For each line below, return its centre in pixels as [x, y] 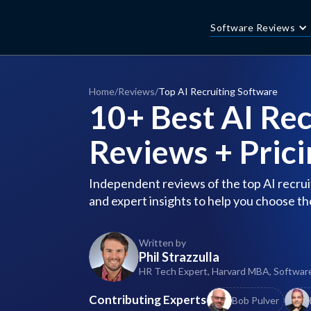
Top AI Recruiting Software [218, 91]
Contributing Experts [148, 300]
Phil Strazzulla [179, 257]
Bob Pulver [255, 300]
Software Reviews [253, 27]
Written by [162, 242]
